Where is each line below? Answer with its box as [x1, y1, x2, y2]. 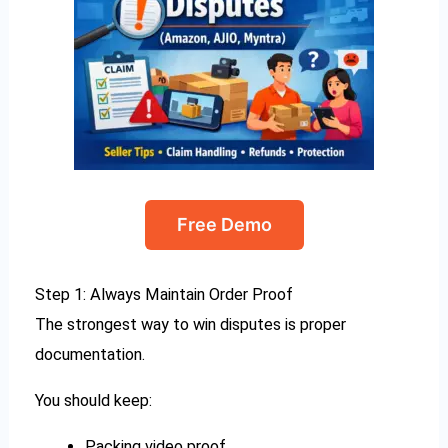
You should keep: [35, 390, 153, 410]
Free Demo [176, 213, 272, 235]
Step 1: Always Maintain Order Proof [35, 284, 294, 304]
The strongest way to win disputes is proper [35, 314, 347, 334]
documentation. [35, 344, 146, 364]
